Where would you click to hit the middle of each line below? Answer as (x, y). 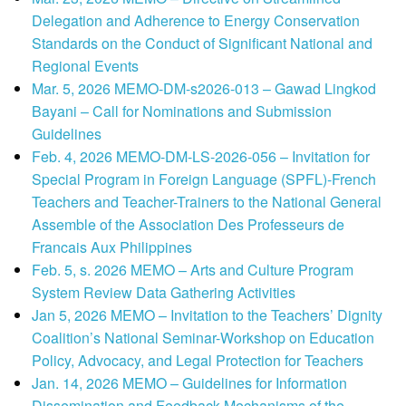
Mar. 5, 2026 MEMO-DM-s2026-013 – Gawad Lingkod (204, 89)
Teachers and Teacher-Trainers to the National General (207, 202)
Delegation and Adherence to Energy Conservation (196, 21)
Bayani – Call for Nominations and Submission (182, 111)
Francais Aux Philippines (112, 247)
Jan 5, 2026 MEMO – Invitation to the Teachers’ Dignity (207, 315)
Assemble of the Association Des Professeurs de (188, 225)
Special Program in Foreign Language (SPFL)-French (204, 179)
